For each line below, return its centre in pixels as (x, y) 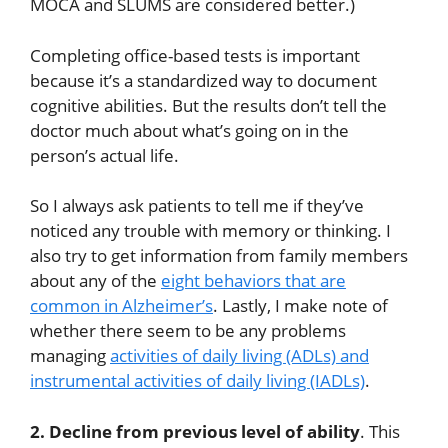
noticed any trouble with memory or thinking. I (210, 231)
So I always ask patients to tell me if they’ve (197, 206)
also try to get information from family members (219, 256)
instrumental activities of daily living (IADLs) (197, 381)
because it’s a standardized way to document (203, 80)
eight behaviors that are (253, 281)
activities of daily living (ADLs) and (239, 356)
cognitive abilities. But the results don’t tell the (208, 105)
